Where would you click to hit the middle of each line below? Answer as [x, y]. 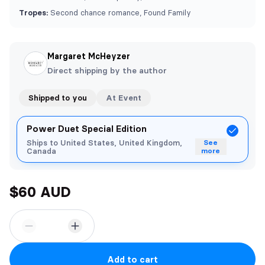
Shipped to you [58, 98]
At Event [124, 98]
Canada [41, 151]
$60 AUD [40, 192]
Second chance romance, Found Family [119, 12]
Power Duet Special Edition [87, 129]
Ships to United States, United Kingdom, [104, 143]
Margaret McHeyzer [89, 56]
